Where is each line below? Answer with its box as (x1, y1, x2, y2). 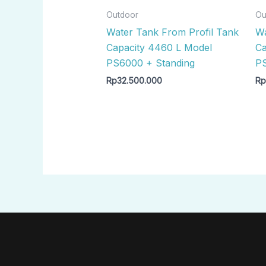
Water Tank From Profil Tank (106, 26, 239, 39)
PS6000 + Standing (106, 57, 195, 69)
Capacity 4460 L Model (106, 42, 212, 54)
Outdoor (106, 10, 138, 20)
